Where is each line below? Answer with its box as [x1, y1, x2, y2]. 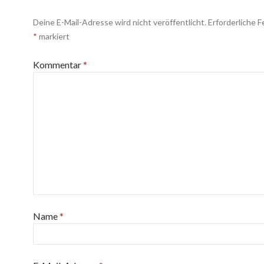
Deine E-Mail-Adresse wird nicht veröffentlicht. [33, 17, 206, 28]
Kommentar [33, 59, 83, 71]
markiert [37, 31, 70, 42]
